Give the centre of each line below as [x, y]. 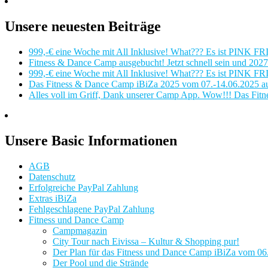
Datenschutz [52, 176]
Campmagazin [80, 230]
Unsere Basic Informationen [91, 141]
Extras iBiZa [53, 198]
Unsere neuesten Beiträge [83, 27]
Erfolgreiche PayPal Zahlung [83, 187]
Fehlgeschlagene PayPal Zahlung [92, 209]
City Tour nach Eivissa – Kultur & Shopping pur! [146, 241]
